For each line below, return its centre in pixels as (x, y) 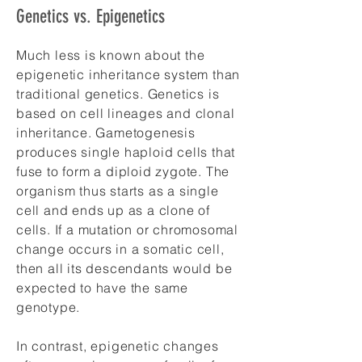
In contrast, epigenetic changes (118, 346)
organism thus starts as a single (118, 191)
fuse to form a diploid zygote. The (123, 171)
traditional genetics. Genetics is (118, 94)
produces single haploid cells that (126, 152)
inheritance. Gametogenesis (106, 133)
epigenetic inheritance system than (128, 74)
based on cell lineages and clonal (126, 113)
